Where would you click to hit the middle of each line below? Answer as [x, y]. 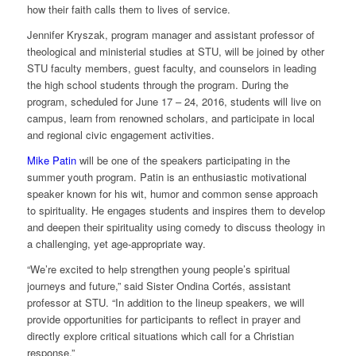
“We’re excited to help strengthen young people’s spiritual [158, 269]
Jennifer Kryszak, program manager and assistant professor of [170, 35]
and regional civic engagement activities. [120, 135]
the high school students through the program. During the [157, 85]
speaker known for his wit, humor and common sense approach [172, 194]
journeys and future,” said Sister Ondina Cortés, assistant [159, 286]
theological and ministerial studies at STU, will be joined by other [175, 52]
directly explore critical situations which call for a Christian [160, 336]
